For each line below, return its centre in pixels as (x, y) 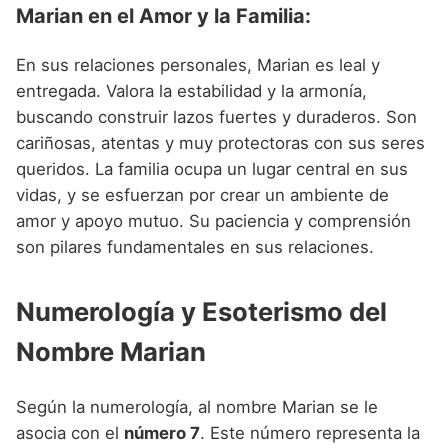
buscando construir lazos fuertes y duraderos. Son (216, 117)
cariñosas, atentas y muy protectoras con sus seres (220, 143)
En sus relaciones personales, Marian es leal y (198, 65)
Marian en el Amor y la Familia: (163, 16)
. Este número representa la (310, 432)
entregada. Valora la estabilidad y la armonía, (191, 91)
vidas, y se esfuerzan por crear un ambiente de (202, 195)
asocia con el (70, 432)
